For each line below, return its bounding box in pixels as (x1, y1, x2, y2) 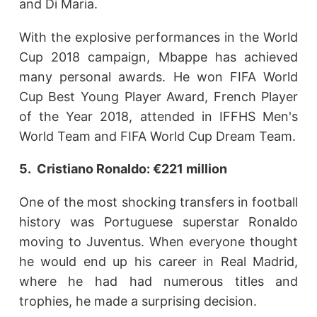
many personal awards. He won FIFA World (18, 69, 299, 84)
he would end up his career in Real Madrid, (18, 253, 299, 269)
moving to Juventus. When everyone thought (18, 234, 299, 249)
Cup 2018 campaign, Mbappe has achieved (18, 49, 299, 64)
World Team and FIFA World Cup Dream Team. (18, 128, 296, 144)
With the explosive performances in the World (18, 29, 299, 45)
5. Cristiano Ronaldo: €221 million (18, 161, 227, 177)
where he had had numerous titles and (18, 273, 299, 289)
